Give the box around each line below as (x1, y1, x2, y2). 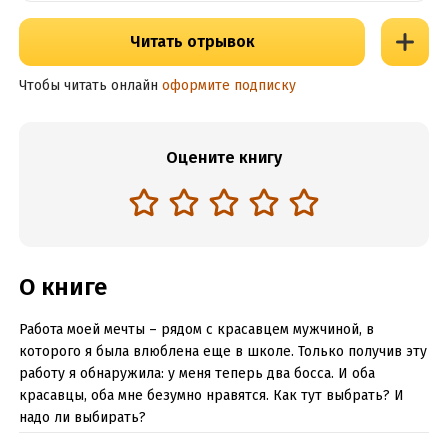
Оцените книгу (166, 148, 282, 167)
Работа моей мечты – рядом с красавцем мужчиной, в (18, 321, 374, 338)
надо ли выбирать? (18, 409, 146, 426)
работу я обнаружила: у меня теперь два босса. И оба (18, 365, 375, 382)
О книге (18, 273, 107, 301)
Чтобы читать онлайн (18, 77, 158, 94)
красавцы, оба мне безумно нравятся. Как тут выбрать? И (18, 387, 404, 404)
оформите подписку (161, 77, 296, 94)
